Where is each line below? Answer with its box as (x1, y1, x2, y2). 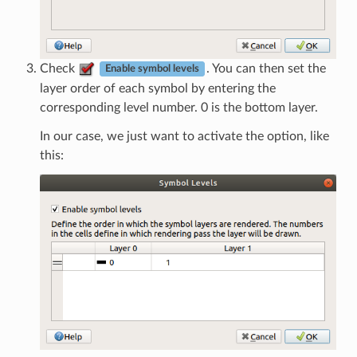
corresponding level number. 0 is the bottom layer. (39, 100, 318, 114)
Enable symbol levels (104, 64, 199, 74)
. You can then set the (206, 61, 326, 75)
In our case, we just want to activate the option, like (39, 129, 329, 143)
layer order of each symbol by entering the (39, 81, 276, 95)
